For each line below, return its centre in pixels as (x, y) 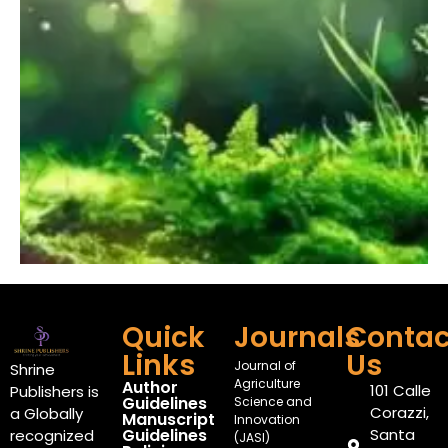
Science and (273, 402)
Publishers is (54, 392)
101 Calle (400, 391)
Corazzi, (399, 413)
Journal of (265, 366)
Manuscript (168, 420)
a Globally (46, 414)
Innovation (267, 420)
